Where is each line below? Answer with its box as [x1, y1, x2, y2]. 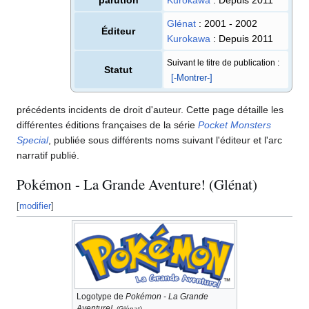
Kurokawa [167, 32, 210, 44]
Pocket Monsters [198, 119, 271, 130]
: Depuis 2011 [213, 32, 273, 44]
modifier [19, 201, 51, 212]
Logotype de [77, 292, 126, 302]
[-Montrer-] [171, 72, 212, 83]
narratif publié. [17, 149, 79, 161]
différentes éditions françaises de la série [17, 119, 198, 130]
